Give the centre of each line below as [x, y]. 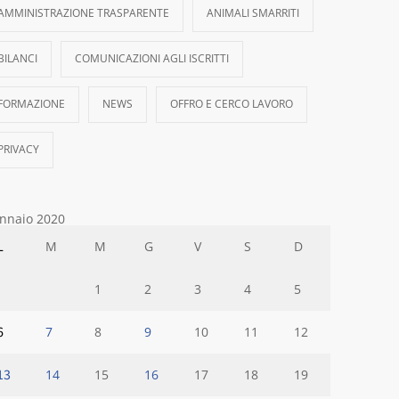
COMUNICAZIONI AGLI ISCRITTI [152, 58]
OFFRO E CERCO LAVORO [232, 104]
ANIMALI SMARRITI [253, 13]
